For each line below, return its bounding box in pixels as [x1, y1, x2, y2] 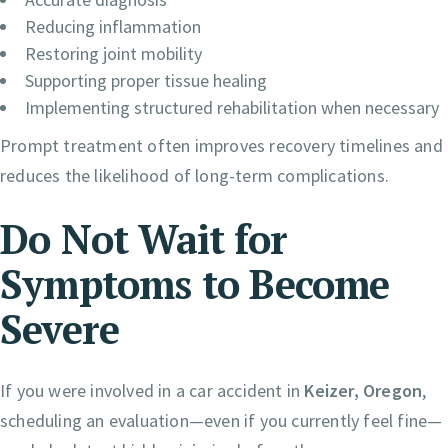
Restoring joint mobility [25, 42, 202, 66]
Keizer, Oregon [304, 379, 423, 403]
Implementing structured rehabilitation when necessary [25, 96, 439, 120]
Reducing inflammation [25, 15, 201, 39]
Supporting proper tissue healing [25, 69, 267, 93]
